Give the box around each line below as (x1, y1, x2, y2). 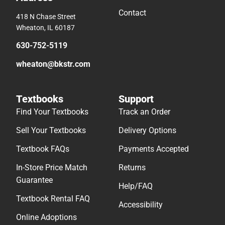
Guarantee (16, 175, 53, 185)
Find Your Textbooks (16, 107, 88, 117)
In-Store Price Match (16, 163, 87, 173)
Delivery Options (119, 126, 176, 136)
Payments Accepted (119, 144, 189, 154)
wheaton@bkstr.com (16, 59, 90, 69)
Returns (119, 163, 146, 173)
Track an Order (119, 107, 170, 117)
